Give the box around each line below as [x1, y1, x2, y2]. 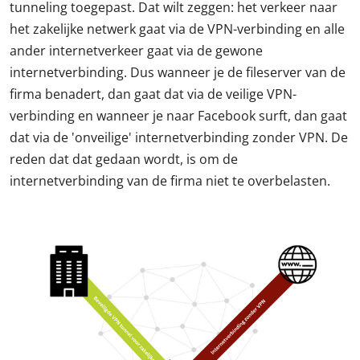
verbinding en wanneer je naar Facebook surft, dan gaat [10, 107, 347, 125]
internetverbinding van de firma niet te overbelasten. [10, 172, 330, 190]
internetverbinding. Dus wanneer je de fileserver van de [10, 63, 346, 82]
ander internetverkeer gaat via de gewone [10, 42, 263, 60]
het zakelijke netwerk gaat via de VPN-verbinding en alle [10, 20, 345, 39]
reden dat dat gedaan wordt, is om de [10, 150, 238, 169]
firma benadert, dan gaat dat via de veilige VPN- [10, 85, 297, 104]
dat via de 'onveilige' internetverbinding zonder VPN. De [10, 129, 348, 147]
